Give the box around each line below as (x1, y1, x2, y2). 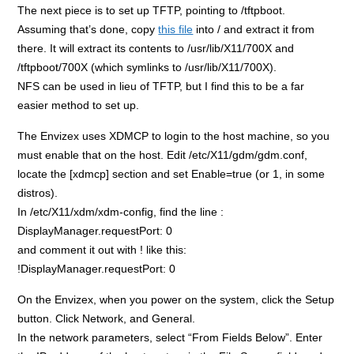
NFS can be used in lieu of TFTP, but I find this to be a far (17, 79, 305, 92)
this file (158, 22, 194, 36)
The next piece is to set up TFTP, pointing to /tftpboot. (17, 3, 286, 17)
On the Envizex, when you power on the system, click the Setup (17, 292, 335, 306)
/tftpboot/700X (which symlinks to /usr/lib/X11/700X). (17, 60, 277, 73)
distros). (17, 186, 58, 199)
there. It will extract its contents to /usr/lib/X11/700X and (17, 41, 295, 55)
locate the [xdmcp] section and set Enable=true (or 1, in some (17, 167, 326, 180)
